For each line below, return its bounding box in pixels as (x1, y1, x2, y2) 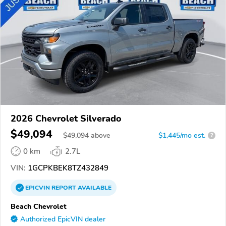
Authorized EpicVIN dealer (20, 214, 105, 224)
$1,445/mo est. (158, 130, 205, 140)
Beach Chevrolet (11, 201, 67, 211)
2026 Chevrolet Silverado (11, 112, 122, 125)
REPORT (51, 183, 76, 192)
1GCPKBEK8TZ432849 (26, 162, 108, 173)
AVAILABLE (76, 183, 111, 192)
